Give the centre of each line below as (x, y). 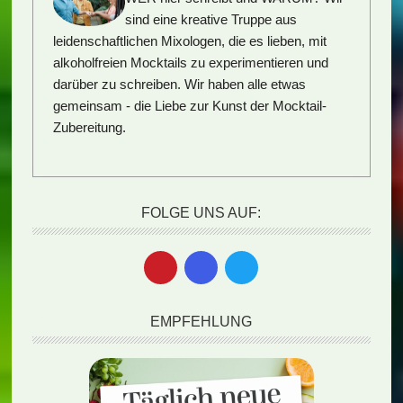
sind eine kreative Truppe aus (211, 19)
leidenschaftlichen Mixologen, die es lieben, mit (190, 40)
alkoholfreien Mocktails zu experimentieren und (191, 62)
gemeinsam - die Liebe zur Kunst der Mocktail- (190, 105)
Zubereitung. (90, 127)
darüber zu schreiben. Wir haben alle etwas (180, 84)
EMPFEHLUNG (201, 322)
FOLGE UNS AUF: (201, 213)
